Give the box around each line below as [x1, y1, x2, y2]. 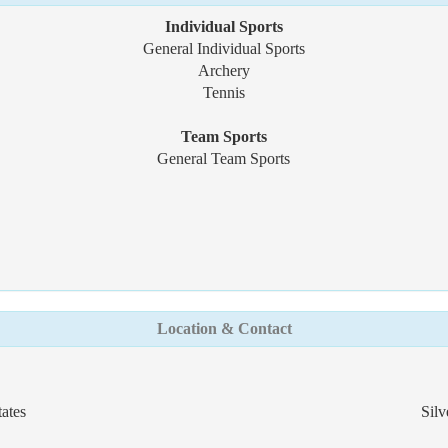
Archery [197, 62, 250, 79]
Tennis [202, 84, 245, 101]
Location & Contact [156, 320, 292, 337]
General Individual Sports [142, 40, 305, 57]
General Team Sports [157, 150, 291, 167]
